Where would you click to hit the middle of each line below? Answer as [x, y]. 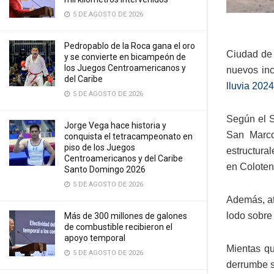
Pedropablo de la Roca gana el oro [130, 46]
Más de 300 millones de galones [126, 216]
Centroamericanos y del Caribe [124, 158]
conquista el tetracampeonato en [128, 136]
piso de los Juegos [100, 147]
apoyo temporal [95, 238]
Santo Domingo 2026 [105, 169]
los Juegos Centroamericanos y [125, 68]
